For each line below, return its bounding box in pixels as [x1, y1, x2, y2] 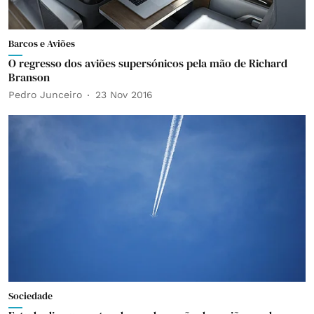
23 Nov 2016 [95, 89, 153, 100]
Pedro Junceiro [8, 89, 82, 100]
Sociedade [8, 289, 53, 303]
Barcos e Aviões [8, 36, 75, 50]
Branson [8, 69, 50, 85]
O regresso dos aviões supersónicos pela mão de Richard [8, 55, 287, 71]
